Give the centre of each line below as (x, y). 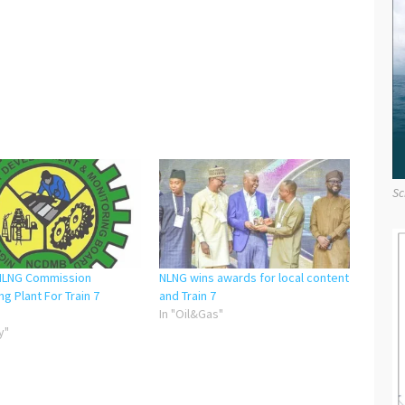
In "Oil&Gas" (191, 313)
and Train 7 (188, 295)
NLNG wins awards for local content (254, 277)
